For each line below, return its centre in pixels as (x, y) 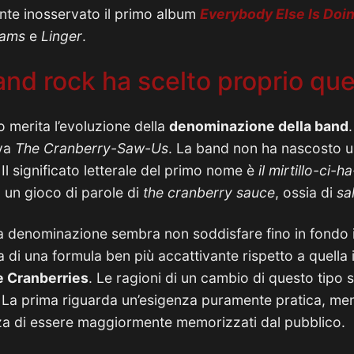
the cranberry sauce (209, 192)
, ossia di (306, 192)
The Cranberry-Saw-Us (92, 148)
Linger (62, 36)
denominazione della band (259, 126)
